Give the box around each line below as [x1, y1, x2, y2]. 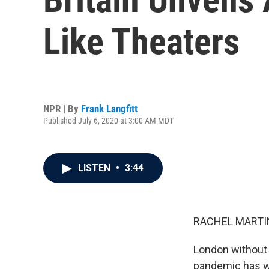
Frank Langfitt [81, 102, 138, 115]
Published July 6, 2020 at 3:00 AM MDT [43, 115, 174, 125]
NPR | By [43, 102, 81, 115]
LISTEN [78, 162, 113, 174]
